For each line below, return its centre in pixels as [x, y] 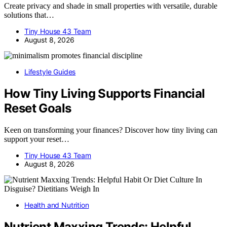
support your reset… [37, 139]
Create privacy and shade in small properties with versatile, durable [111, 6]
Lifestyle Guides [50, 71]
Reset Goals [38, 108]
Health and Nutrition [57, 205]
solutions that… [29, 15]
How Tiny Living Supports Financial [105, 93]
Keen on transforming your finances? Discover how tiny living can [111, 130]
